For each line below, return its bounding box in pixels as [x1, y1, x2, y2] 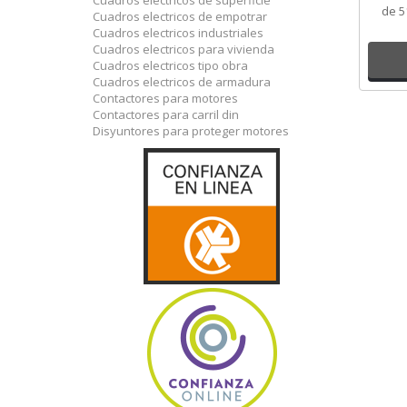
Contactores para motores [93, 90, 238, 107]
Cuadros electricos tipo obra [93, 57, 248, 74]
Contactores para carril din [93, 106, 239, 124]
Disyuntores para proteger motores [93, 123, 289, 140]
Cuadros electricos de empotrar [93, 8, 267, 25]
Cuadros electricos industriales [93, 25, 263, 42]
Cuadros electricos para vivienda [93, 41, 274, 58]
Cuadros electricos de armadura [93, 74, 271, 91]
